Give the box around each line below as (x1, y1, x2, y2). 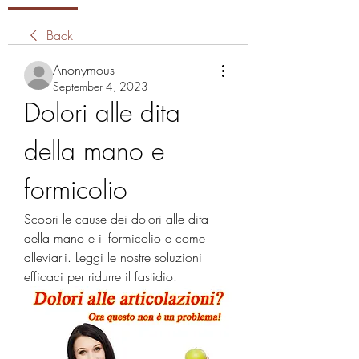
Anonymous (53, 61, 115, 79)
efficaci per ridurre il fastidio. (24, 268, 177, 285)
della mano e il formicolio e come (24, 229, 205, 247)
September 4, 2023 (53, 79, 148, 94)
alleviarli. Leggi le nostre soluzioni (24, 248, 202, 266)
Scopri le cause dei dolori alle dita (24, 210, 208, 228)
